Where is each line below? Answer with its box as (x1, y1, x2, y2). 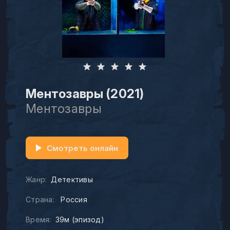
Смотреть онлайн (47, 143, 118, 153)
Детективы (51, 175, 93, 184)
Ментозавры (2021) (26, 86, 144, 101)
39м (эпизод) (55, 215, 105, 224)
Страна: (26, 195, 54, 204)
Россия (58, 195, 87, 204)
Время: (26, 215, 51, 224)
